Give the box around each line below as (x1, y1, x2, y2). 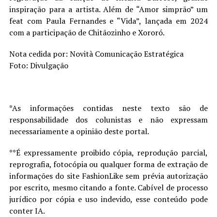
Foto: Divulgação (9, 60, 68, 71)
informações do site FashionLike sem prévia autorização (9, 170, 208, 181)
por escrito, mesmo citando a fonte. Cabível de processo (9, 182, 208, 193)
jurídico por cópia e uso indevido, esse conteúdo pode (9, 194, 208, 204)
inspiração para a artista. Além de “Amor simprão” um (9, 4, 208, 15)
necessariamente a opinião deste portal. (9, 126, 149, 137)
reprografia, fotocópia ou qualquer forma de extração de (9, 159, 208, 170)
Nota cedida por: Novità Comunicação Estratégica (9, 48, 184, 59)
